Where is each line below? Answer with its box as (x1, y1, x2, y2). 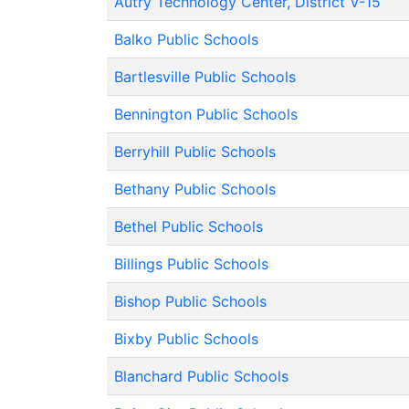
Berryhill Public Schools (114, 142, 276, 161)
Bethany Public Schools (114, 180, 276, 198)
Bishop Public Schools (114, 292, 267, 310)
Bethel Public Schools (114, 217, 263, 236)
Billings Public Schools (114, 255, 268, 273)
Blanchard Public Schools (114, 367, 288, 385)
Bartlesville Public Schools (114, 68, 296, 86)
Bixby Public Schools (114, 330, 258, 348)
